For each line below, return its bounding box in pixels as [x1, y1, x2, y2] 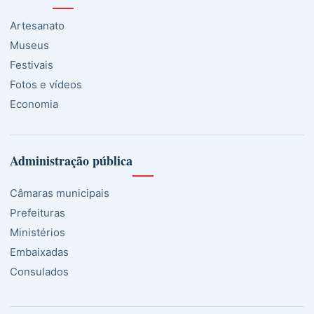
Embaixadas [10, 245, 69, 259]
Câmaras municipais [10, 186, 109, 200]
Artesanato [10, 19, 64, 33]
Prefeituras [10, 206, 65, 220]
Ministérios [10, 226, 65, 240]
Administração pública [10, 151, 132, 170]
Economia [10, 97, 58, 111]
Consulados [10, 265, 69, 279]
